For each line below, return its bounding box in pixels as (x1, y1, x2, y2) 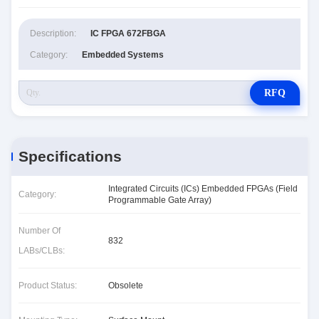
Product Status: (19, 281, 77, 291)
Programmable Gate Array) (108, 195, 211, 205)
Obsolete (108, 281, 143, 291)
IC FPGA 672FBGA (90, 28, 166, 38)
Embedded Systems (82, 50, 164, 60)
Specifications (19, 148, 122, 164)
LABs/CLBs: (19, 246, 65, 256)
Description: (30, 28, 76, 38)
